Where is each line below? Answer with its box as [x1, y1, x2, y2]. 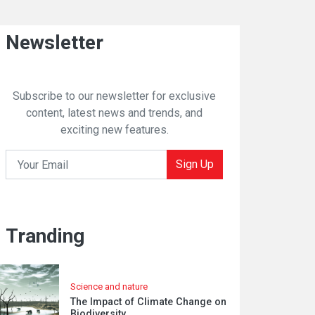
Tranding [6, 224, 85, 247]
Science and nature [70, 281, 148, 292]
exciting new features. [60, 123, 169, 136]
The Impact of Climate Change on [70, 295, 227, 308]
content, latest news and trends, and [26, 106, 203, 120]
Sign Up [175, 157, 214, 171]
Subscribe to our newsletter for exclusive [13, 89, 217, 103]
